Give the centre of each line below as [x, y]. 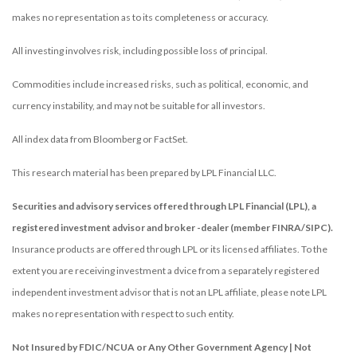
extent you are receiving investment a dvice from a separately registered [166, 270]
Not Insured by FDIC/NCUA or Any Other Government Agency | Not [162, 347]
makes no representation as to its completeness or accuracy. [140, 17]
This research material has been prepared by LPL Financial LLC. [144, 172]
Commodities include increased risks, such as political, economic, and [160, 84]
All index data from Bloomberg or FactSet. [100, 139]
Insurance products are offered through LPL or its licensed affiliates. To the [170, 249]
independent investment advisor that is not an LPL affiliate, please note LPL [169, 292]
